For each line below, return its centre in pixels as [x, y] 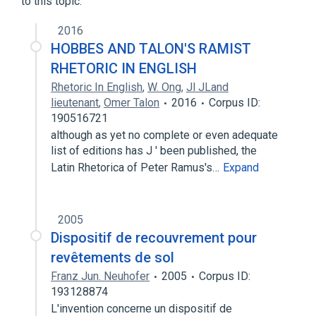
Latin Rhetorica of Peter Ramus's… [136, 168]
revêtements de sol [113, 257]
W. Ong [164, 87]
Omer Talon [132, 103]
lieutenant [75, 103]
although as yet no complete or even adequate [164, 135]
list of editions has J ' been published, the [154, 151]
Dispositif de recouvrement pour [154, 238]
